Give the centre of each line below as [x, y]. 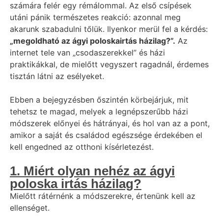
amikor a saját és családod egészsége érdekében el [106, 135]
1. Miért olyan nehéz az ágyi [92, 171]
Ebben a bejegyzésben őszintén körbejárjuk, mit [99, 100]
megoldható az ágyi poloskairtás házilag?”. [94, 41]
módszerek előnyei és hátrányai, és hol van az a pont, [110, 123]
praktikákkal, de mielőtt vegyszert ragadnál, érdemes [109, 64]
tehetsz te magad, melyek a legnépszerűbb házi [99, 111]
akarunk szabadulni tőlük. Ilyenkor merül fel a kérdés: [109, 29]
